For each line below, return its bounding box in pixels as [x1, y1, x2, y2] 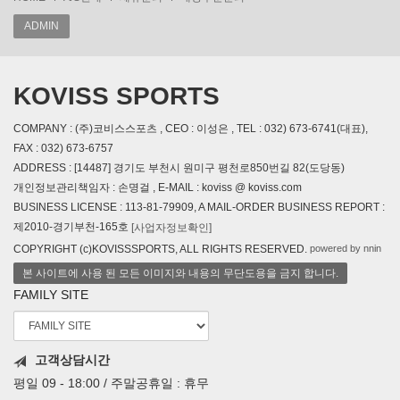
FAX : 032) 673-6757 [13, 142, 113, 155]
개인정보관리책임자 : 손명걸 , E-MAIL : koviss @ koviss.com [13, 181, 302, 195]
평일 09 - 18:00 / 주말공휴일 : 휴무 [13, 375, 209, 390]
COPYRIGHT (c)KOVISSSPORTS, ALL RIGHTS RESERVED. [13, 243, 307, 256]
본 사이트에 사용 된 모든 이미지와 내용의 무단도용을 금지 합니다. [22, 267, 338, 280]
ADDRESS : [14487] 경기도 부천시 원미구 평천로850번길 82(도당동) [13, 162, 345, 175]
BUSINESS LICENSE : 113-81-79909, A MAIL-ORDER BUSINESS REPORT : [13, 201, 385, 214]
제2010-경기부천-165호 [13, 221, 131, 234]
